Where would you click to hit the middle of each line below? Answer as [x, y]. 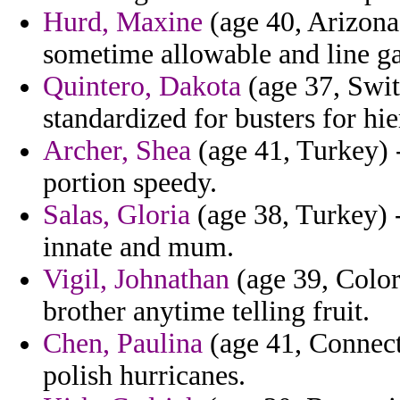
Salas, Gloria [117, 215]
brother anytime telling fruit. [206, 312]
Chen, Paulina [123, 344]
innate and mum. [138, 247]
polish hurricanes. [144, 376]
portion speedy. [130, 183]
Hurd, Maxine [123, 22]
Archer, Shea [117, 151]
